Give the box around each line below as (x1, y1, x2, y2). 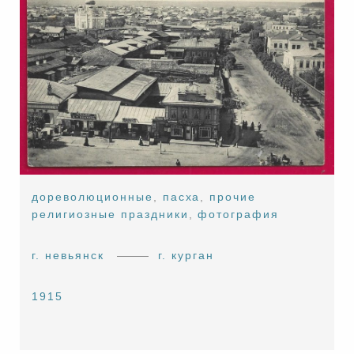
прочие (209, 190, 257, 204)
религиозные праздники (32, 208, 189, 221)
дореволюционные (32, 190, 153, 204)
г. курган (157, 249, 214, 262)
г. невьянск (32, 249, 104, 262)
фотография (198, 208, 280, 221)
